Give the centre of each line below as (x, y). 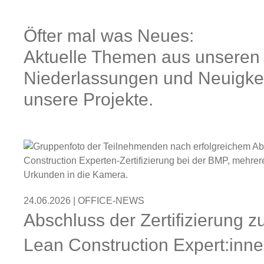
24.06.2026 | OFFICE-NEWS (84, 201)
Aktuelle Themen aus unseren (142, 57)
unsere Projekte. (88, 100)
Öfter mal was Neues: (109, 36)
